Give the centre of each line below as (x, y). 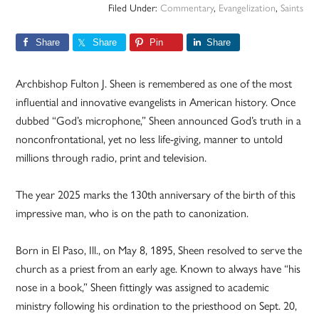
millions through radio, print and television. (111, 158)
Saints (292, 9)
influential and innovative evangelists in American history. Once (156, 103)
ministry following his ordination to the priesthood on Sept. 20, (157, 306)
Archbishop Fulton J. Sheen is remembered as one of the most (154, 84)
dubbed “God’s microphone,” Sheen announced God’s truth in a (159, 121)
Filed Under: (134, 9)
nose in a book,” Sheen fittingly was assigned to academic (143, 288)
